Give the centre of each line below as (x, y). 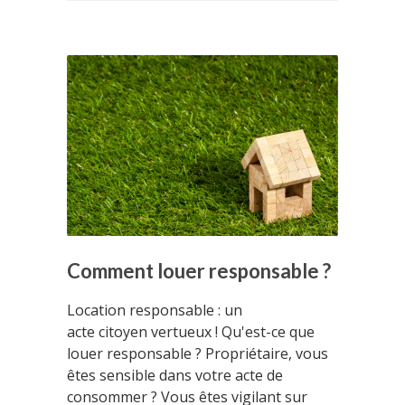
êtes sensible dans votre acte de (175, 375)
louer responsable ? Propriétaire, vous (198, 353)
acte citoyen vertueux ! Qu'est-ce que (191, 332)
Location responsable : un (155, 310)
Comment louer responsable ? (199, 271)
